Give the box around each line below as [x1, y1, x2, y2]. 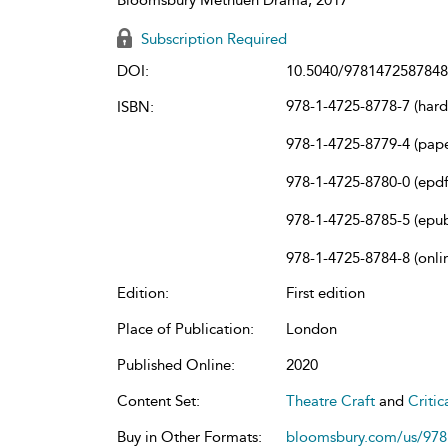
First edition [286, 283, 365, 302]
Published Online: [117, 355, 235, 374]
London [286, 319, 337, 338]
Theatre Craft [286, 391, 375, 410]
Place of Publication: [117, 319, 254, 338]
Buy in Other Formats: [117, 427, 262, 446]
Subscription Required [137, 29, 287, 48]
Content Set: [117, 391, 200, 410]
